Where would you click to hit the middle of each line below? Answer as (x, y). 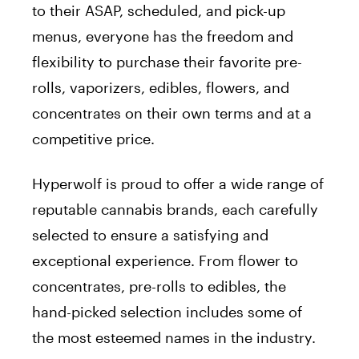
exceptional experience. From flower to (165, 261)
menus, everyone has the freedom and (163, 36)
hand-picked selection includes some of (167, 312)
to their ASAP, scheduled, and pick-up (159, 11)
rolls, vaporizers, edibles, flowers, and (161, 88)
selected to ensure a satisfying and (150, 235)
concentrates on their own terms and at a (172, 113)
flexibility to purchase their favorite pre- (167, 62)
